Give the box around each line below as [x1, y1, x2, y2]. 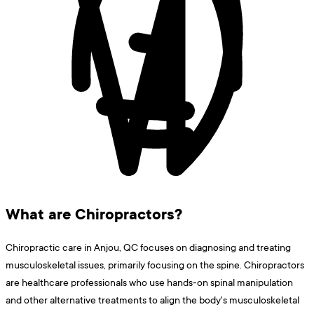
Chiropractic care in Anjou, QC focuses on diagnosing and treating [6, 240, 291, 254]
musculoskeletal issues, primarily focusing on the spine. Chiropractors [6, 258, 304, 272]
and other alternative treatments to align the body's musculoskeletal [6, 293, 299, 307]
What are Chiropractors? [6, 203, 182, 225]
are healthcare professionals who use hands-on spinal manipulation [6, 275, 293, 289]
